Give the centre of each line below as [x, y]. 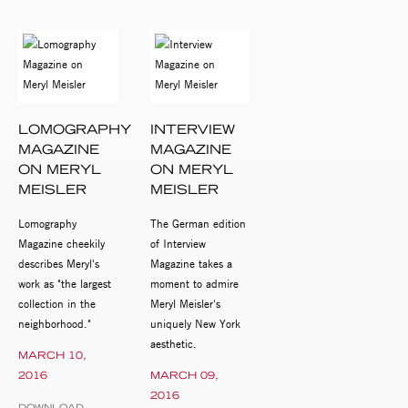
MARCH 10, [52, 356]
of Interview [178, 244]
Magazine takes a [191, 264]
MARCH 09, [184, 376]
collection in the [57, 304]
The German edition [198, 224]
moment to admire [194, 284]
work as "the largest [65, 284]
